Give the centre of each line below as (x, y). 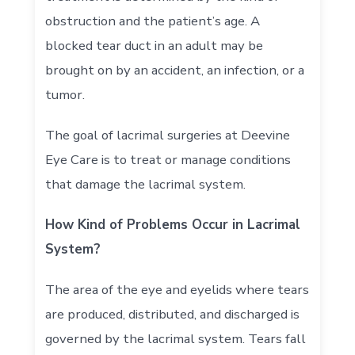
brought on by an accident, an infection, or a (175, 70)
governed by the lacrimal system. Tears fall (176, 338)
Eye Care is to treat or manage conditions (168, 159)
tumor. (65, 94)
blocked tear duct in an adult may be (155, 45)
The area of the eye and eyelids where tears (177, 289)
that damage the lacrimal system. (146, 184)
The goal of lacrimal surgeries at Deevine (168, 135)
